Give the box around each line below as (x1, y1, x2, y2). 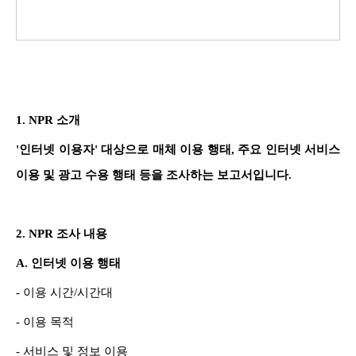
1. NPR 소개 (16, 113, 80, 126)
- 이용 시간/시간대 (16, 285, 113, 299)
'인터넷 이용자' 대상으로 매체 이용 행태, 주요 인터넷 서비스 (16, 142, 340, 156)
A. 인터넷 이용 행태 (16, 256, 121, 269)
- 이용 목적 (16, 315, 74, 328)
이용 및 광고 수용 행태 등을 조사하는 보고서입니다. (16, 168, 292, 181)
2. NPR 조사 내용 (16, 226, 107, 240)
